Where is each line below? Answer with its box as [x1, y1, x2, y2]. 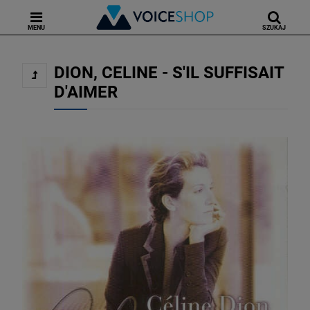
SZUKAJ [262, 24, 286, 31]
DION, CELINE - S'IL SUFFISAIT [54, 63, 284, 82]
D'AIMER [54, 82, 118, 102]
